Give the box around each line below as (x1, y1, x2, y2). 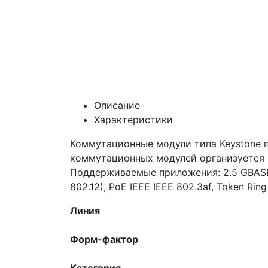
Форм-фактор (70, 233, 138, 245)
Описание (94, 99, 140, 111)
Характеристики (94, 113, 173, 126)
